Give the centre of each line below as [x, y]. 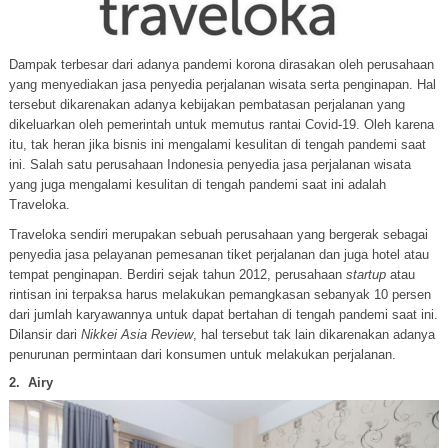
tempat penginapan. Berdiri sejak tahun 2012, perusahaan [177, 274]
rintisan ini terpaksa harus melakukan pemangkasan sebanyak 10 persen [219, 294]
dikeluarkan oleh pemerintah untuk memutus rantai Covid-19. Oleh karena [221, 124]
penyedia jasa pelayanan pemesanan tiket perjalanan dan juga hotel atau [218, 254]
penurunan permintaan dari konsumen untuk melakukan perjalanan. [202, 354]
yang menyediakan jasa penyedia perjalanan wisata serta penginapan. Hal [222, 84]
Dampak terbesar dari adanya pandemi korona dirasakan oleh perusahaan [221, 64]
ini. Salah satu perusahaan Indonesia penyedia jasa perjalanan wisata [209, 164]
